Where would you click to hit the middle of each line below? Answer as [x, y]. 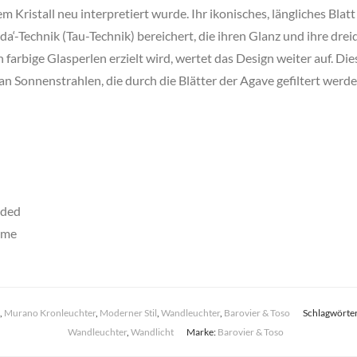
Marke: [202, 332]
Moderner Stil [128, 313]
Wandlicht [152, 332]
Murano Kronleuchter [49, 313]
